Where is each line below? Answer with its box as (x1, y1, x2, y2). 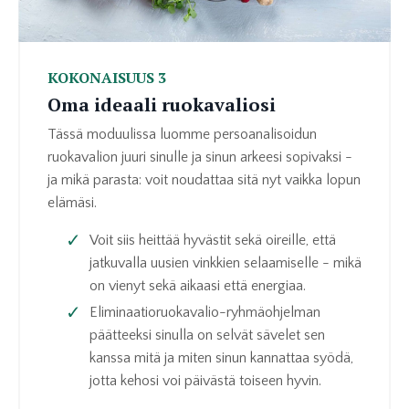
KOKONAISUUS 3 (47, 68, 166, 89)
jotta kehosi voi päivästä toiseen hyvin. (89, 372, 325, 389)
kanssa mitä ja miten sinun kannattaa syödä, (89, 349, 353, 366)
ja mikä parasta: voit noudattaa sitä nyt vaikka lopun (47, 172, 361, 189)
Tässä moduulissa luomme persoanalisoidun (47, 126, 317, 143)
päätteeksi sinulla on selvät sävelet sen (89, 326, 325, 343)
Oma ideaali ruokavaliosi (47, 92, 276, 118)
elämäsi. (47, 194, 100, 212)
